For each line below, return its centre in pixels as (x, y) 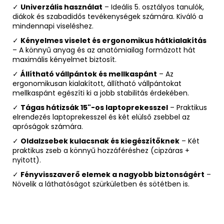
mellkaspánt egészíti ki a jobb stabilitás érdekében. (101, 93)
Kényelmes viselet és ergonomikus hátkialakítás (113, 40)
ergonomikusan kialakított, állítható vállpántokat (97, 83)
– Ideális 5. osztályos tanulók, (153, 7)
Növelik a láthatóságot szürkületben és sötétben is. (101, 184)
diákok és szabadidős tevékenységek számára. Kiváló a (108, 16)
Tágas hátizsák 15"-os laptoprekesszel (94, 107)
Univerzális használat (61, 7)
